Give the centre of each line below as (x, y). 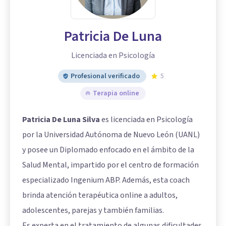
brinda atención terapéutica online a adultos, (100, 195)
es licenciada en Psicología (146, 120)
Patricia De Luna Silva (61, 120)
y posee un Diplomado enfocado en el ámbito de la (108, 150)
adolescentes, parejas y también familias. (93, 211)
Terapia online (116, 94)
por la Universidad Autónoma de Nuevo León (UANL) (111, 135)
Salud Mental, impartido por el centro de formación (110, 165)
